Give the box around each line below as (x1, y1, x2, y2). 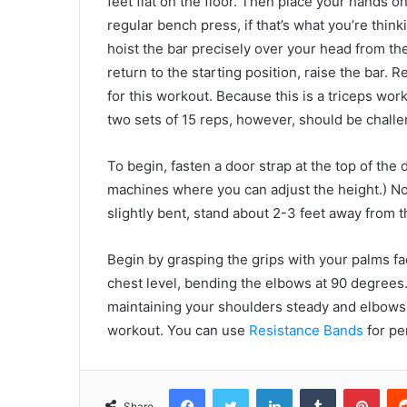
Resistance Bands (249, 322, 363, 339)
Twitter (248, 381, 288, 395)
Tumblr (335, 381, 373, 395)
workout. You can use (107, 322, 249, 339)
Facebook (204, 381, 260, 395)
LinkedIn (292, 381, 339, 395)
